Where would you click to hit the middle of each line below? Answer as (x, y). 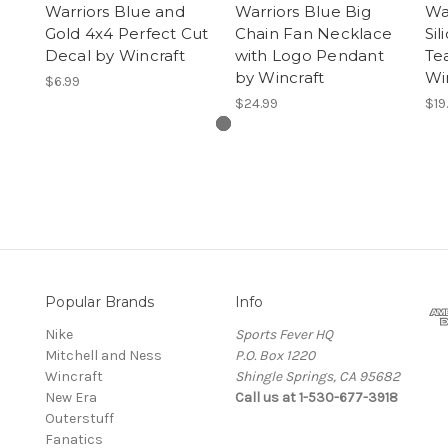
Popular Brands (100, 301)
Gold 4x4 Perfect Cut (126, 33)
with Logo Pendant (309, 55)
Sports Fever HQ (283, 334)
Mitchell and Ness (103, 355)
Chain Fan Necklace (313, 33)
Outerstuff (79, 418)
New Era (71, 397)
